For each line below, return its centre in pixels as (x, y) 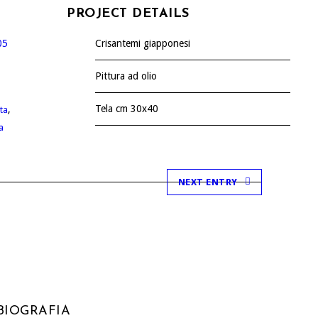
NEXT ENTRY (208, 182)
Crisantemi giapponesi (143, 43)
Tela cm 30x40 (127, 108)
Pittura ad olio (126, 76)
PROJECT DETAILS (128, 13)
